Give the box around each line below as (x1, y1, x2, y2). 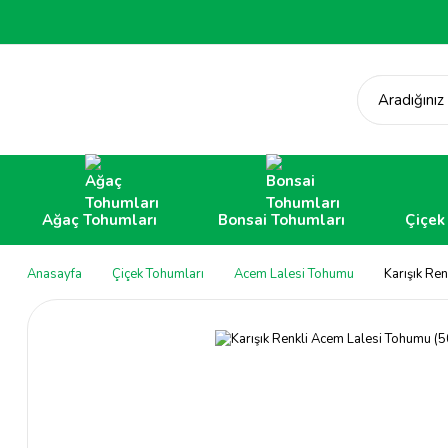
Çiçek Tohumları (112, 265, 204, 283)
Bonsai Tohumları (217, 210, 345, 230)
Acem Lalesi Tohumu (234, 265, 354, 283)
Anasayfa (27, 265, 82, 283)
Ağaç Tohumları (42, 210, 157, 230)
